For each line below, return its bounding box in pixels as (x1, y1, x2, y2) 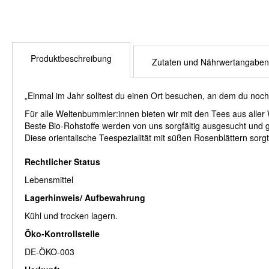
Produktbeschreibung (31, 52, 112, 65)
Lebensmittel (25, 174, 73, 186)
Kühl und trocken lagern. (25, 210, 118, 222)
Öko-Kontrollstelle (25, 228, 100, 240)
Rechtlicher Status (25, 156, 100, 168)
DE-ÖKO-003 (25, 246, 74, 258)
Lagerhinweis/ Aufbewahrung (25, 192, 145, 204)
